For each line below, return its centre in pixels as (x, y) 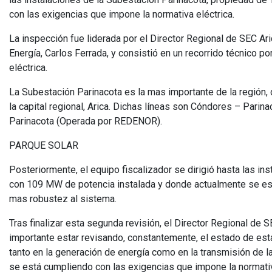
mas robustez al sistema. (63, 199)
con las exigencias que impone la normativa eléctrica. (122, 14)
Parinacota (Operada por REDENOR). (86, 121)
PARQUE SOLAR (44, 145)
